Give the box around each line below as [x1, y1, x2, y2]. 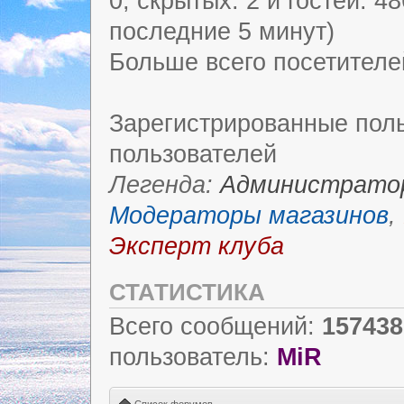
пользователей [109, 140, 277, 168]
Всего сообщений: [109, 312, 322, 340]
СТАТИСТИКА [109, 279, 265, 305]
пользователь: [109, 343, 277, 371]
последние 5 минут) [109, 17, 335, 45]
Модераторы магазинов [109, 201, 389, 229]
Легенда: [109, 170, 220, 198]
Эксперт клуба [109, 232, 284, 260]
